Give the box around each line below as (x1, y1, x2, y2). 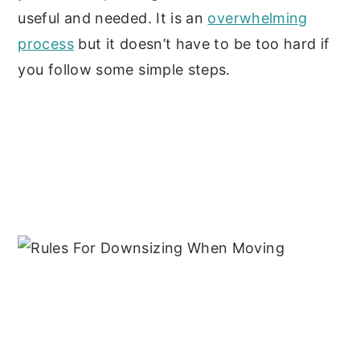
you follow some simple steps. (18, 61, 231, 78)
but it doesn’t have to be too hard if (73, 35, 330, 52)
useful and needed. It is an (18, 10, 208, 27)
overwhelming (207, 10, 308, 27)
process (18, 35, 74, 52)
